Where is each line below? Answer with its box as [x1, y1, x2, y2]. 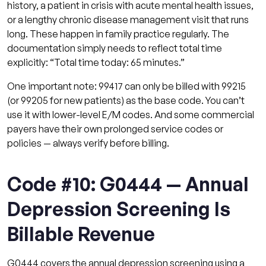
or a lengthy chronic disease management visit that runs [7, 13, 249, 26]
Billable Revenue [7, 221, 155, 246]
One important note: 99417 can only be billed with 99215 [7, 80, 246, 92]
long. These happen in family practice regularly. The [7, 27, 229, 40]
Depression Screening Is [7, 197, 230, 221]
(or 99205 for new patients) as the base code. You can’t [7, 94, 245, 106]
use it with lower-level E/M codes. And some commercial [7, 108, 254, 121]
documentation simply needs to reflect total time [7, 42, 222, 54]
